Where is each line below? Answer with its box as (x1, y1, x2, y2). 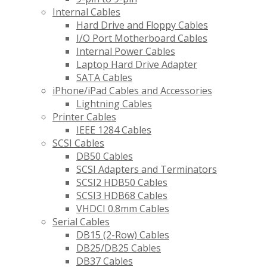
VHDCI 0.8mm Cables (76, 202, 169, 216)
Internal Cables (52, 5, 120, 19)
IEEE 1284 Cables (76, 123, 151, 137)
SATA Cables (76, 71, 132, 85)
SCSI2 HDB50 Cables (76, 176, 167, 190)
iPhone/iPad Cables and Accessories (52, 84, 212, 98)
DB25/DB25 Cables (76, 241, 161, 255)
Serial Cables (52, 215, 110, 229)
